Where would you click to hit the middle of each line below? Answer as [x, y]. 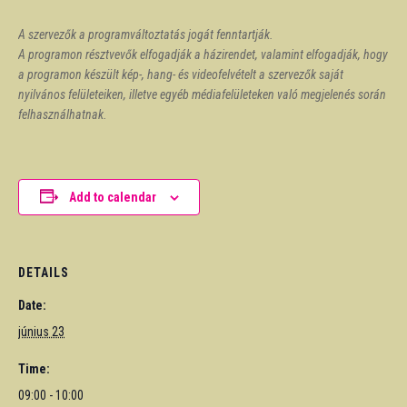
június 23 [41, 331]
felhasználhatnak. [63, 114]
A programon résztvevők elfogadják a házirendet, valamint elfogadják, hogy [203, 54]
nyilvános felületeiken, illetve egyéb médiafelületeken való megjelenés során [202, 94]
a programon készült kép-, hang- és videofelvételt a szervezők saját [181, 74]
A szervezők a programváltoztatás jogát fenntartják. [146, 34]
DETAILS [44, 272]
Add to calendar [112, 197]
